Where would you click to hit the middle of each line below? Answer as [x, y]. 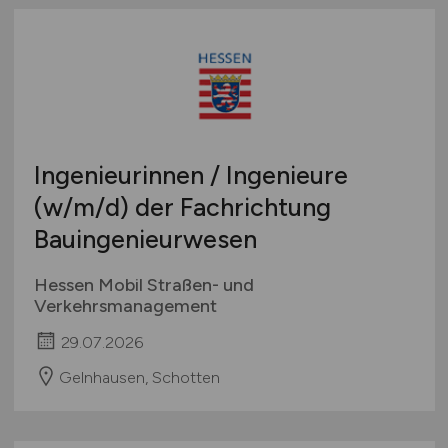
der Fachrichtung [229, 207]
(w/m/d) [81, 207]
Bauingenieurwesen [145, 239]
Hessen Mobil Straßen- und [143, 285]
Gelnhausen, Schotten [139, 377]
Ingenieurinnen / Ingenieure [190, 175]
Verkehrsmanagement [125, 306]
